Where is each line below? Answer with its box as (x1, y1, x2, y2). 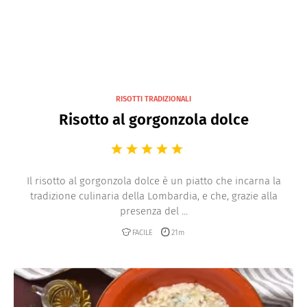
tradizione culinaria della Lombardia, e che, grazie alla (29, 190, 278, 202)
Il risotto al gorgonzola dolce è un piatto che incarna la (26, 175, 281, 187)
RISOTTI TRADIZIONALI (116, 95, 191, 103)
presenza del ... (119, 205, 188, 217)
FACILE (132, 228, 153, 237)
